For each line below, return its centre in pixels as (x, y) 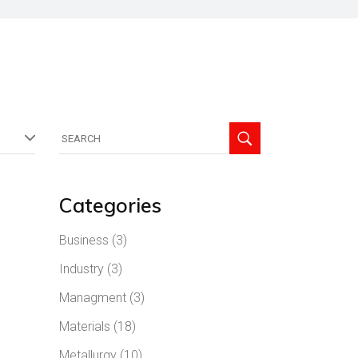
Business (84, 240)
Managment (92, 298)
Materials (84, 326)
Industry (81, 269)
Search (78, 127)
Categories (110, 205)
